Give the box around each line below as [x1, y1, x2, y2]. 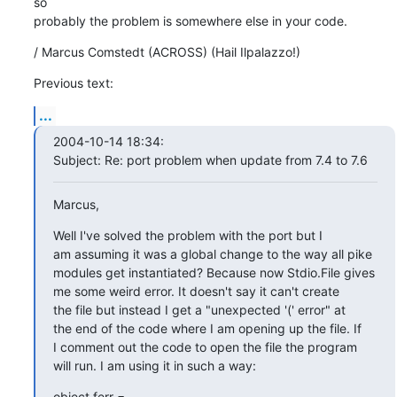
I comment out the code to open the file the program [52, 339, 357, 354]
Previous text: [33, 74, 113, 90]
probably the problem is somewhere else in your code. [33, 12, 347, 28]
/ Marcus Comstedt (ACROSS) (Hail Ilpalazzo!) [33, 43, 300, 59]
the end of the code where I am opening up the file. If [52, 320, 362, 336]
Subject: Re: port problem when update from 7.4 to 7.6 [52, 152, 368, 167]
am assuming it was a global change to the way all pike [52, 245, 372, 261]
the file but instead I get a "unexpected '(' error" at [52, 301, 346, 317]
